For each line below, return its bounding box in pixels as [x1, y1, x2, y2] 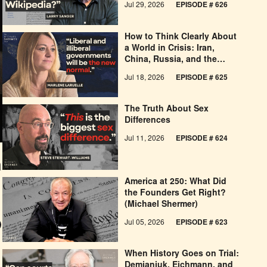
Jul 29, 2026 [125, 2, 167, 10]
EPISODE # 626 [176, 2, 228, 10]
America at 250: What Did [125, 178, 227, 187]
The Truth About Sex [125, 105, 209, 114]
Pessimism [125, 78, 169, 87]
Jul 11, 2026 [125, 135, 167, 143]
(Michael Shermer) [125, 200, 198, 209]
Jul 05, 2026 [125, 219, 167, 226]
